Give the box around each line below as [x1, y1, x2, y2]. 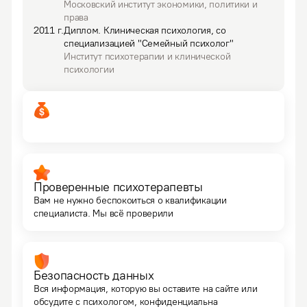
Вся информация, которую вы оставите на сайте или [34, 283, 258, 295]
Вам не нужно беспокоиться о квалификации [34, 195, 227, 206]
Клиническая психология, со [103, 25, 226, 36]
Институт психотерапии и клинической [64, 51, 231, 62]
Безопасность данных [34, 268, 154, 283]
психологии [64, 64, 114, 75]
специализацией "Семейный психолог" [64, 38, 234, 49]
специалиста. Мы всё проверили [34, 208, 173, 219]
